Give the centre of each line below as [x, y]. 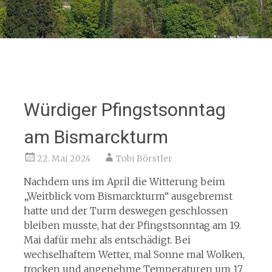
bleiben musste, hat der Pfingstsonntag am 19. [132, 225]
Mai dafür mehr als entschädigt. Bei [107, 240]
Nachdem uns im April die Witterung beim [124, 182]
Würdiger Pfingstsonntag [124, 110]
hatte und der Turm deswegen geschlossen [126, 211]
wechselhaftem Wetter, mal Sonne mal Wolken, [134, 254]
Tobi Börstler [144, 158]
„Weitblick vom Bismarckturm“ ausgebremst [128, 196]
